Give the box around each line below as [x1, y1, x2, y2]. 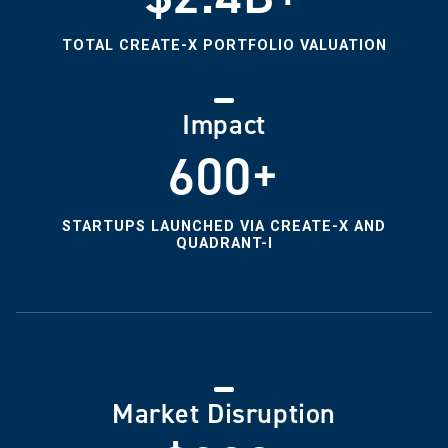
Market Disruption [112, 394, 336, 432]
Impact [182, 105, 266, 143]
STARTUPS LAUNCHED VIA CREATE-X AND [62, 217, 386, 235]
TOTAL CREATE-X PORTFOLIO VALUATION [61, 36, 387, 54]
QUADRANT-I [175, 234, 273, 252]
